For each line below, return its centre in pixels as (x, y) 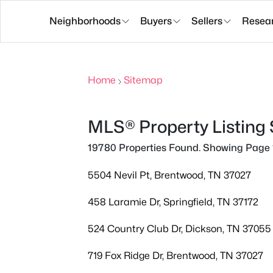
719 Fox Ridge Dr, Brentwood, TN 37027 (175, 256)
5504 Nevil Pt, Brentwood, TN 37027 (169, 175)
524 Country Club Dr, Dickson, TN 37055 (179, 229)
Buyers (156, 21)
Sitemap (143, 80)
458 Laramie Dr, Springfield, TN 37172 (173, 202)
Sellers (207, 21)
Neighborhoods (85, 21)
